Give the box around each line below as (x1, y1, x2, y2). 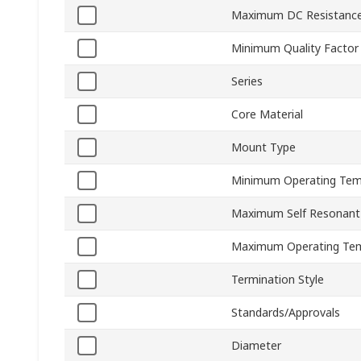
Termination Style (231, 272, 324, 288)
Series (231, 73, 263, 89)
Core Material (231, 106, 303, 122)
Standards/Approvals (231, 305, 340, 321)
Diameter (231, 338, 281, 354)
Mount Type (231, 139, 296, 156)
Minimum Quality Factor (231, 40, 359, 56)
